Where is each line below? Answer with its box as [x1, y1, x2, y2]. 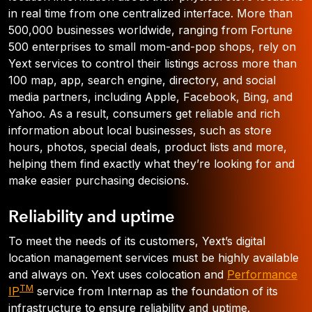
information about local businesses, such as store [8, 123, 272, 137]
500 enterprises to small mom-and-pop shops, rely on [8, 40, 296, 54]
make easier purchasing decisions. [8, 173, 189, 187]
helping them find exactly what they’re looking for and [8, 157, 295, 171]
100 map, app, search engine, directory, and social [8, 73, 276, 87]
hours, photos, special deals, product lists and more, [8, 140, 287, 154]
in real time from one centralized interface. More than [8, 6, 292, 20]
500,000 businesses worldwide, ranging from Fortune [8, 23, 292, 37]
